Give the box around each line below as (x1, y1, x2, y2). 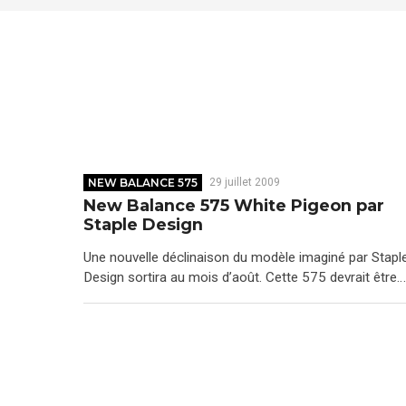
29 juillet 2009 (208, 175, 280, 188)
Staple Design (83, 215, 203, 236)
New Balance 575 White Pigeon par (83, 196, 384, 217)
